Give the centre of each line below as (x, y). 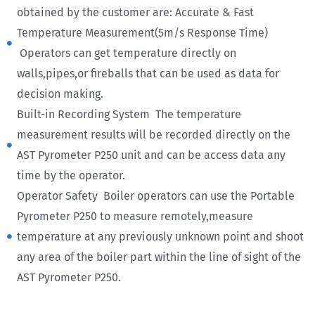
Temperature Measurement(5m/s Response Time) (143, 33)
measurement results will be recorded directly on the (153, 135)
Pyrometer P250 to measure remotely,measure (135, 216)
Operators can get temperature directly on (126, 53)
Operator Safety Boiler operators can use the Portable (155, 196)
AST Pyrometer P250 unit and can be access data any (151, 155)
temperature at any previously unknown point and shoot (160, 237)
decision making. (60, 94)
